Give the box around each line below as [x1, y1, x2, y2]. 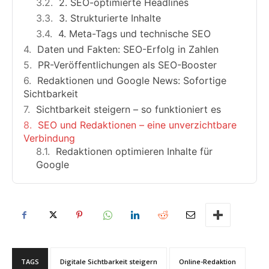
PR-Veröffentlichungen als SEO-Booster [38, 58, 217, 71]
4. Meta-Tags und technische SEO [58, 27, 211, 40]
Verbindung [23, 131, 75, 144]
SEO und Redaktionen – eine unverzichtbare [38, 118, 237, 131]
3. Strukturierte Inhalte [59, 11, 161, 24]
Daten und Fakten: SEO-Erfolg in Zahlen [37, 43, 219, 55]
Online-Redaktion [179, 256, 236, 266]
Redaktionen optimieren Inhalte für [56, 145, 213, 157]
